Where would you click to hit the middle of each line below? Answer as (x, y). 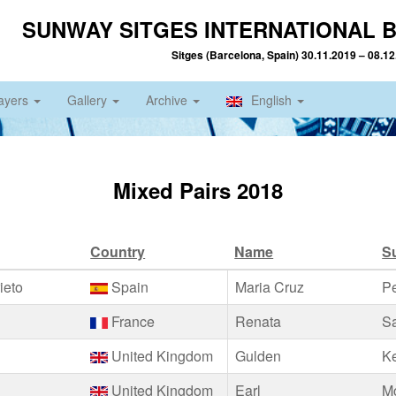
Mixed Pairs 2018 (198, 190)
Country (118, 251)
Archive (168, 99)
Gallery (89, 99)
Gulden (259, 356)
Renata (259, 321)
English (273, 99)
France (132, 321)
